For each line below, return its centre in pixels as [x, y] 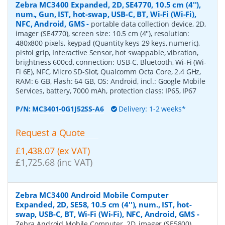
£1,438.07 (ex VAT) [53, 151]
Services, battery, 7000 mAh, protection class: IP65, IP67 [106, 90]
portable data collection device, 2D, [149, 24]
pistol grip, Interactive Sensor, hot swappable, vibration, [107, 52]
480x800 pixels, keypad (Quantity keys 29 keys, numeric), [108, 43]
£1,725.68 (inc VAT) [54, 162]
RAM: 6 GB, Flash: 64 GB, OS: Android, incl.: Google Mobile [110, 81]
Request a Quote [50, 132]
